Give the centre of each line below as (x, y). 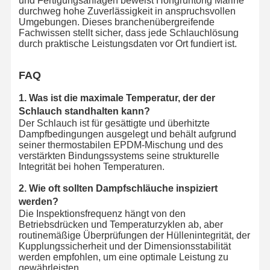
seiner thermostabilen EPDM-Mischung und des (121, 145)
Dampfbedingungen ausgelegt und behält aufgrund (127, 134)
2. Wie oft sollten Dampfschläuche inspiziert (118, 188)
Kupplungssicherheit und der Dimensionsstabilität (124, 246)
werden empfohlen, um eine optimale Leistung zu (123, 257)
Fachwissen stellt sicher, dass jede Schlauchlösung (128, 33)
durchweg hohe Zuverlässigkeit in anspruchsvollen (127, 11)
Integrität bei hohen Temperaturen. (91, 166)
